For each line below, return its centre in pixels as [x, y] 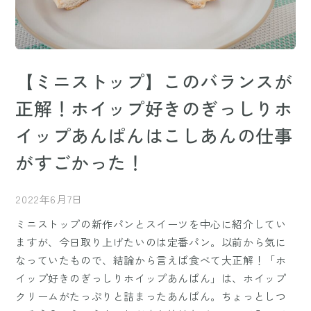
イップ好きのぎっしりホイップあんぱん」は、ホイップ [151, 278]
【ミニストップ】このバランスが [154, 81]
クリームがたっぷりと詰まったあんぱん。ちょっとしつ [151, 296]
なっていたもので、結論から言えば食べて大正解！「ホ [151, 260]
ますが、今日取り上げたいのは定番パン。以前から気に [151, 242]
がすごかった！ [80, 162]
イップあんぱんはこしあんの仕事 [154, 135]
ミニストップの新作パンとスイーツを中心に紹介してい [151, 224]
